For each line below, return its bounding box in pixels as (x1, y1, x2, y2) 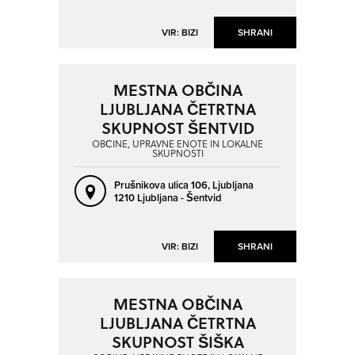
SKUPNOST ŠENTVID (101, 116, 254, 139)
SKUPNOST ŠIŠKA (111, 330, 244, 353)
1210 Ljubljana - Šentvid (114, 190, 222, 206)
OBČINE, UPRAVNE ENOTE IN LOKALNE (92, 137, 263, 151)
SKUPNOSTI (151, 147, 204, 161)
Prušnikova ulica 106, (114, 177, 212, 193)
